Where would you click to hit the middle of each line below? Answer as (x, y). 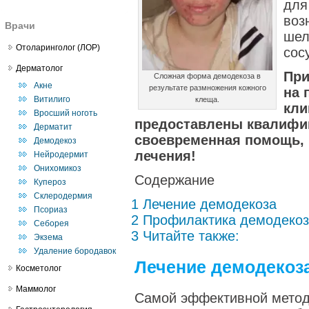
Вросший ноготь (66, 113)
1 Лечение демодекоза (204, 204)
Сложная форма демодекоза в (207, 76)
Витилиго (52, 99)
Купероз (50, 182)
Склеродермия (63, 196)
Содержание (175, 180)
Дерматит (53, 127)
